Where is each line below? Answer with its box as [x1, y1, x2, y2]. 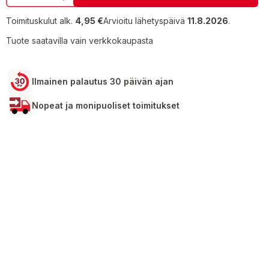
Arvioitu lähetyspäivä [103, 16, 187, 26]
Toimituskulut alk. [6, 16, 73, 26]
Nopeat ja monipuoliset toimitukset [32, 100, 180, 110]
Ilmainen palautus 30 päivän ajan [32, 76, 174, 86]
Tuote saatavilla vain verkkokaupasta [6, 35, 153, 46]
